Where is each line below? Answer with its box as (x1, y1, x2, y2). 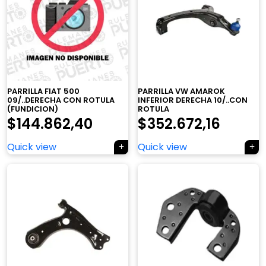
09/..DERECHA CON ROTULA (7, 95, 115, 106)
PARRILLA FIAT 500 (7, 86, 80, 97)
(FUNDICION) (7, 104, 58, 115)
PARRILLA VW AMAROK (138, 86, 225, 97)
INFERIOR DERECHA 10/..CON (138, 95, 248, 106)
